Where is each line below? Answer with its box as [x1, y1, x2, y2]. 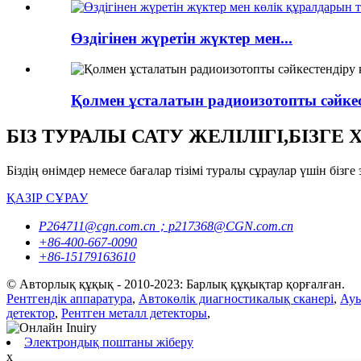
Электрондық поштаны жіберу [24, 334, 193, 349]
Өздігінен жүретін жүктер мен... [71, 29, 293, 47]
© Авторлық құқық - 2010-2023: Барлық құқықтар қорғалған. [6, 276, 345, 291]
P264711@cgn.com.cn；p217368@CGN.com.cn [39, 218, 293, 233]
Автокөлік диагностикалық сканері [139, 291, 334, 305]
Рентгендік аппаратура [6, 291, 132, 305]
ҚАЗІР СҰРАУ [6, 190, 88, 205]
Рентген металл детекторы [61, 305, 207, 320]
